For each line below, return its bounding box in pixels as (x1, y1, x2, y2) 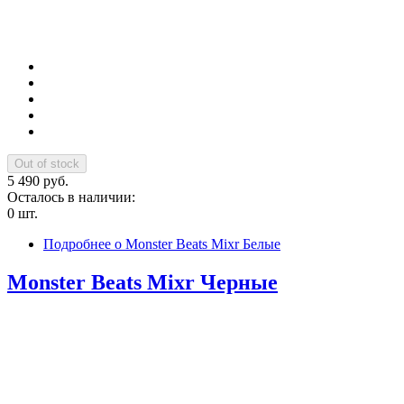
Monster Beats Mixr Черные (7, 270, 278, 294)
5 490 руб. (7, 172, 69, 188)
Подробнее (43, 235, 111, 252)
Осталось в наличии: (7, 188, 139, 205)
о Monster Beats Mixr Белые (111, 235, 280, 252)
